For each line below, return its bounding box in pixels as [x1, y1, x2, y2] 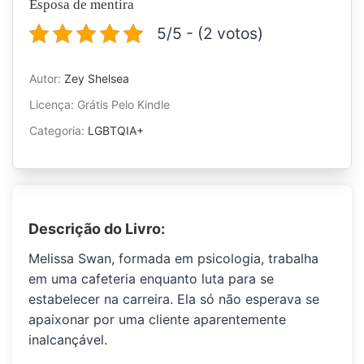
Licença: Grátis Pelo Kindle [29, 97, 170, 111]
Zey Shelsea [64, 71, 129, 85]
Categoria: [29, 123, 88, 137]
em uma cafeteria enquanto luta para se [28, 270, 274, 287]
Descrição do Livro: [28, 219, 165, 237]
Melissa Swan [28, 249, 111, 266]
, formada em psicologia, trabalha [111, 249, 318, 266]
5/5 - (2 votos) [157, 23, 263, 43]
